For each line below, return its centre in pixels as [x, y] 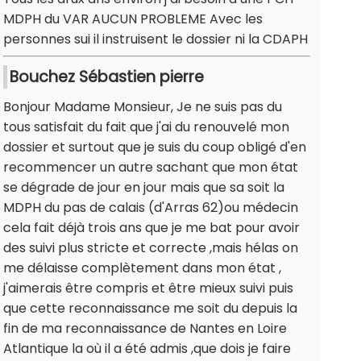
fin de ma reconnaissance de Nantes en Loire [145, 329]
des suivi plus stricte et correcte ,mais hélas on [151, 248]
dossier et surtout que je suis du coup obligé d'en [155, 147]
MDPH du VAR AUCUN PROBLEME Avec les [133, 19]
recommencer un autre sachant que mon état [151, 168]
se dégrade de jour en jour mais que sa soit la [144, 188]
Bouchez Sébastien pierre [107, 77]
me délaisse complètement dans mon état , [142, 268]
